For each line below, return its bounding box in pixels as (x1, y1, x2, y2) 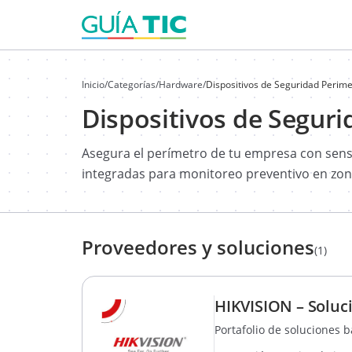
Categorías (108, 78, 156, 91)
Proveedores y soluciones (82, 234, 314, 260)
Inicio (82, 78, 104, 91)
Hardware (159, 78, 203, 91)
